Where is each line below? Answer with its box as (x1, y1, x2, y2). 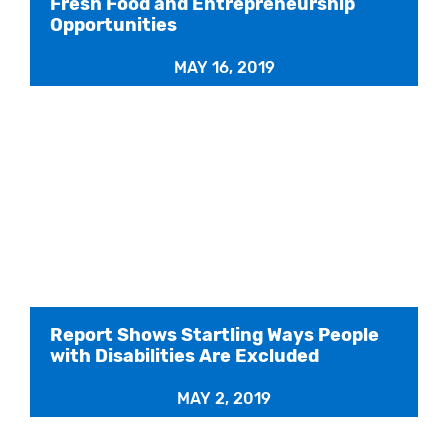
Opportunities (50, 13, 177, 36)
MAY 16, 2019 (173, 57, 275, 77)
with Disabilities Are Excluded (50, 345, 319, 368)
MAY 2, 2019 (177, 389, 271, 409)
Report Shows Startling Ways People (50, 324, 379, 347)
